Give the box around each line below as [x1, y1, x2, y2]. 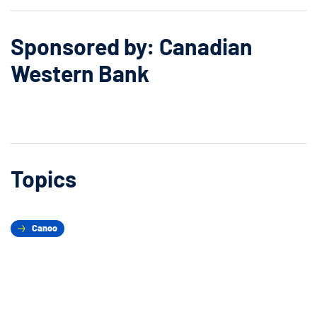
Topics [11, 164, 76, 192]
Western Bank [11, 59, 149, 86]
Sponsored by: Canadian [11, 32, 253, 59]
